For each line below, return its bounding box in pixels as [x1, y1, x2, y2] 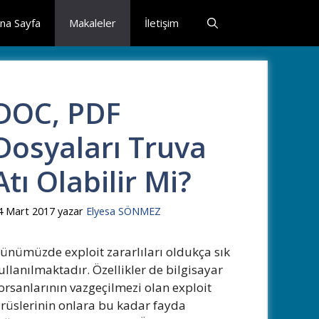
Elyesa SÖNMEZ [86, 204, 161, 219]
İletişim [145, 16, 179, 30]
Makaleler [69, 16, 116, 30]
